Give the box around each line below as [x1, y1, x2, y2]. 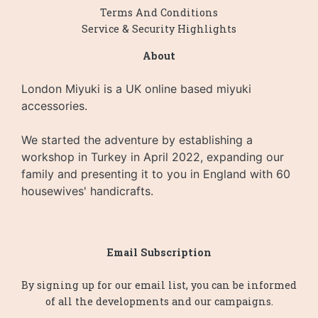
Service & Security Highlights [82, 22, 236, 36]
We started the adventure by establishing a [21, 133, 253, 148]
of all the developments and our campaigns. [45, 295, 273, 309]
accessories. [21, 99, 87, 114]
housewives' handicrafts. [21, 184, 153, 199]
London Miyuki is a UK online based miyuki [21, 82, 251, 97]
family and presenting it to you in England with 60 [21, 167, 290, 182]
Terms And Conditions [100, 6, 218, 20]
